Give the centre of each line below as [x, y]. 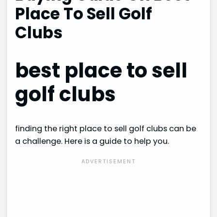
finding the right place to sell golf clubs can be [106, 129]
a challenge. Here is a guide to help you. [92, 141]
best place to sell [101, 71]
